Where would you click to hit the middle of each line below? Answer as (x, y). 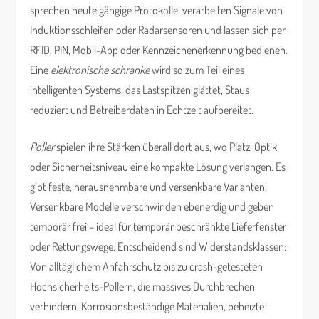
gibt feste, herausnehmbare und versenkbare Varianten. (149, 187)
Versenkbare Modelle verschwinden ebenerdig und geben (152, 206)
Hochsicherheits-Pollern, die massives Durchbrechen (143, 286)
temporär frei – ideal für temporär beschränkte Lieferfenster (158, 226)
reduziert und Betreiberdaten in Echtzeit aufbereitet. (142, 110)
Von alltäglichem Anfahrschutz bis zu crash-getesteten (147, 266)
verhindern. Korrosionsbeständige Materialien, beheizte (147, 306)
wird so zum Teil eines (197, 70)
